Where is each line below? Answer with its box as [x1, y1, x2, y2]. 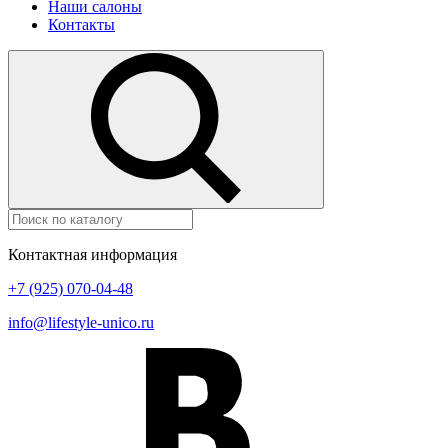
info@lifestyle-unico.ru [8, 314, 154, 331]
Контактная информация [8, 246, 177, 263]
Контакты [48, 16, 115, 33]
